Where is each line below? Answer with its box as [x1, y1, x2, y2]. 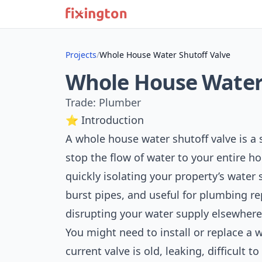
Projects [65, 49, 96, 60]
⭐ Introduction [65, 113, 144, 127]
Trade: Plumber [65, 95, 141, 109]
